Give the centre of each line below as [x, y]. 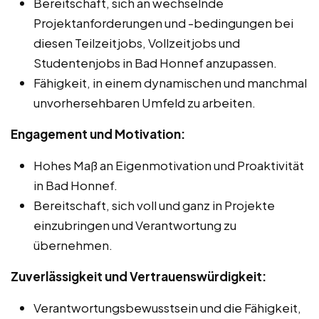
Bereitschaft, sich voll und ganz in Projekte [154, 205]
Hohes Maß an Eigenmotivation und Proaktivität [169, 165]
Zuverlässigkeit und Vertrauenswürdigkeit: [138, 276]
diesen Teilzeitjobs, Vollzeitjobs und [137, 42]
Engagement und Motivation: [98, 134]
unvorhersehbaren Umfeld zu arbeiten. [145, 102]
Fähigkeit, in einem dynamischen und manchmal [170, 82]
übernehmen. [73, 245]
